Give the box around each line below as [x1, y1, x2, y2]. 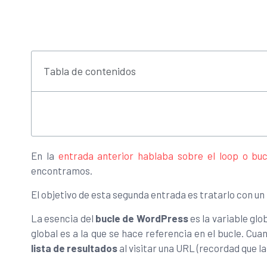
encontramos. [31, 164, 92, 176]
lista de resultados [31, 241, 117, 254]
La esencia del [31, 212, 94, 224]
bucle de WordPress [93, 212, 188, 224]
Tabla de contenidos [44, 64, 136, 77]
